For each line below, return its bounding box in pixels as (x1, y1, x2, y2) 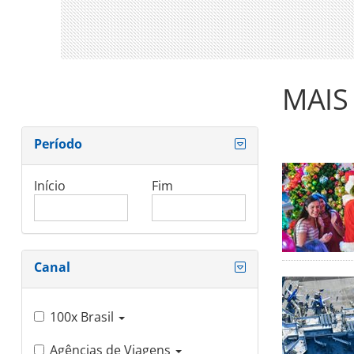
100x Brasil (50, 308, 114, 326)
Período (34, 135, 82, 153)
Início (34, 177, 66, 195)
